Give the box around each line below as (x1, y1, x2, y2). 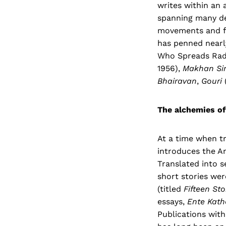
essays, (157, 196, 187, 206)
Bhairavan (157, 76, 197, 86)
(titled (157, 184, 184, 194)
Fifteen (184, 184, 210, 194)
